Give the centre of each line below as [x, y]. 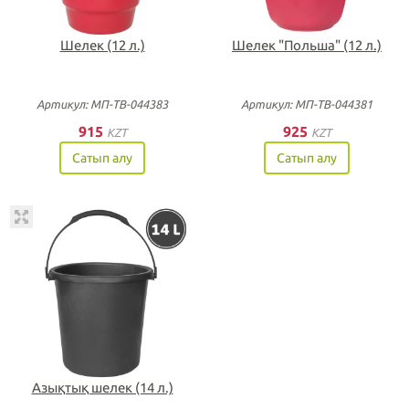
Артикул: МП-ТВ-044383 [102, 104]
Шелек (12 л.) [102, 45]
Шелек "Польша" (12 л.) [307, 45]
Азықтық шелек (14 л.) [102, 387]
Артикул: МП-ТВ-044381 [307, 104]
